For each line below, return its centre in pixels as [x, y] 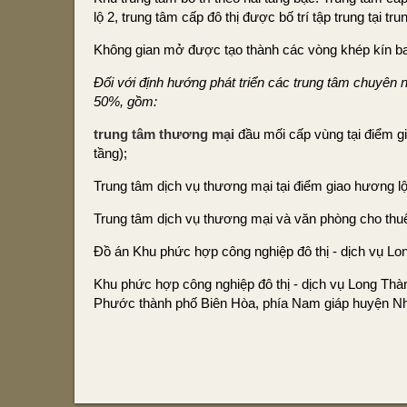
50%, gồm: [125, 101]
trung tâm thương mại [164, 134]
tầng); [110, 153]
